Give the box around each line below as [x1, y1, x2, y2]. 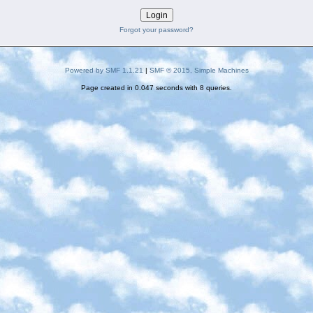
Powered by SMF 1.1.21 [64, 66, 143, 74]
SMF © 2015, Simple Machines [149, 66, 249, 74]
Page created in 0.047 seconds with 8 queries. [81, 83, 232, 92]
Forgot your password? [119, 25, 194, 34]
